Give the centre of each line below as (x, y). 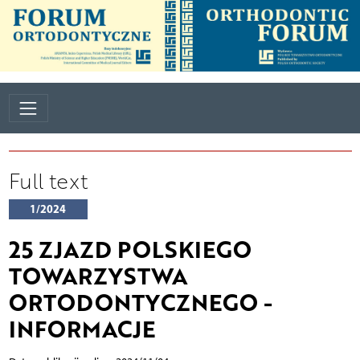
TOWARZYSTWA (98, 276)
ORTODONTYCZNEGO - (140, 303)
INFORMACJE (82, 329)
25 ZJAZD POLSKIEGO (130, 250)
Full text (48, 181)
